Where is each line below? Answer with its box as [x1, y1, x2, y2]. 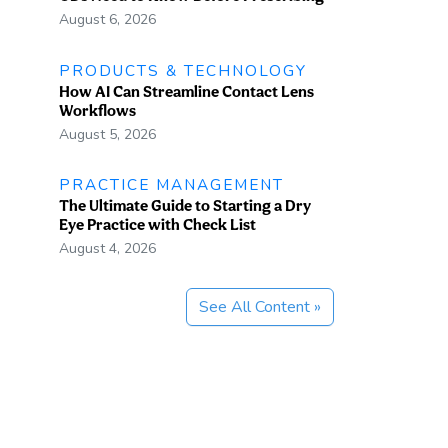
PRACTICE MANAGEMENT [58, 174, 284, 196]
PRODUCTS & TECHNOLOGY [58, 59, 307, 81]
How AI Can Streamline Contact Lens [58, 81, 314, 101]
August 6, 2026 [58, 10, 156, 29]
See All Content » [199, 296, 321, 319]
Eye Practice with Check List [58, 215, 256, 235]
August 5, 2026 [58, 124, 156, 144]
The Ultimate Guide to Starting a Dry [58, 196, 311, 216]
